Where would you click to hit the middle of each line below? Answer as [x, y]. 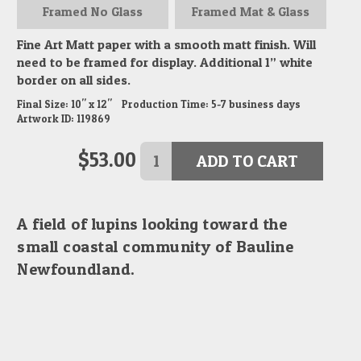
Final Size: [43, 104]
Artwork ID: [46, 118]
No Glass [116, 12]
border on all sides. [74, 79]
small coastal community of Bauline [156, 246]
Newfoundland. [76, 269]
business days [264, 104]
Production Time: [166, 104]
